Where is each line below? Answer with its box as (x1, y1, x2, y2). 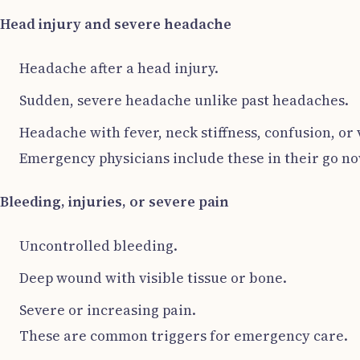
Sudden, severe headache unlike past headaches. (19, 90, 349, 110)
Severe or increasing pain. (19, 300, 196, 320)
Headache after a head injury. (19, 58, 219, 78)
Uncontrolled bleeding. (19, 235, 178, 256)
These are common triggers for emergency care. (19, 325, 348, 346)
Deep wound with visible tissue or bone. (19, 268, 287, 288)
